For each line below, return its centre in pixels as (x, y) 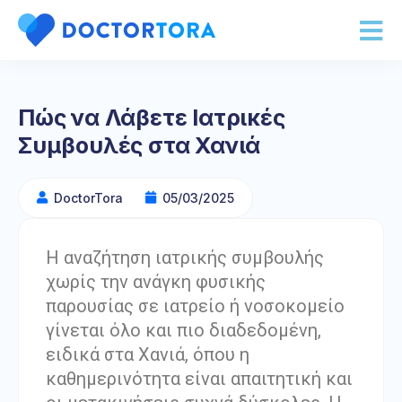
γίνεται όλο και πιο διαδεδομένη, (184, 330)
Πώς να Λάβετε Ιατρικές (152, 117)
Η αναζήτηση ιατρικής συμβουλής (185, 257)
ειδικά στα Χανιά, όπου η (148, 354)
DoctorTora (88, 197)
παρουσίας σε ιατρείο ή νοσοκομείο (195, 306)
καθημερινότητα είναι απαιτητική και (199, 378)
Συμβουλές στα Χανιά (140, 145)
